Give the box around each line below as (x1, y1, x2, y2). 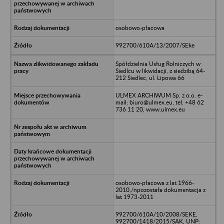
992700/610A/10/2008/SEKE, (115, 210, 197, 218)
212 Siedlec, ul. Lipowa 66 (115, 73, 184, 81)
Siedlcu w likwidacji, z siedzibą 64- (115, 66, 205, 74)
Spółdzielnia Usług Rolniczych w (115, 59, 200, 67)
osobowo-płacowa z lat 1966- (115, 178, 194, 186)
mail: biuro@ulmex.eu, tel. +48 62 (115, 98, 204, 106)
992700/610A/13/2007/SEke (115, 41, 194, 49)
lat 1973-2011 (115, 192, 153, 200)
